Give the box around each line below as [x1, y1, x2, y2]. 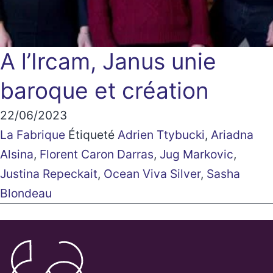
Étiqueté [68, 127, 118, 142]
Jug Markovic [160, 146, 233, 161]
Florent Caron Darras [40, 146, 154, 161]
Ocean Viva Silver [104, 166, 200, 181]
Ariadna [211, 127, 253, 142]
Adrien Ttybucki [118, 127, 205, 142]
